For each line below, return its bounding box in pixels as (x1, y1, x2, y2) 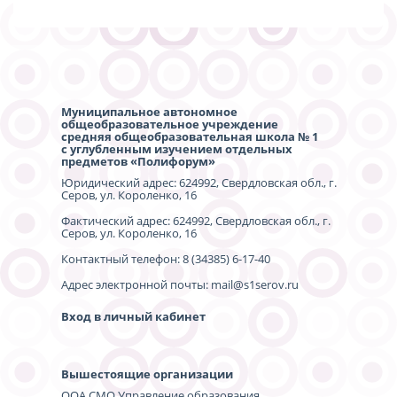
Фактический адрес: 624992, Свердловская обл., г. (61, 212, 331, 229)
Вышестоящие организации (61, 365, 233, 382)
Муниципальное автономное (61, 103, 237, 120)
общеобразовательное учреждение (61, 115, 278, 132)
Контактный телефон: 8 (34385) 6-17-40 (61, 250, 270, 267)
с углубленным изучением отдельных (61, 140, 292, 157)
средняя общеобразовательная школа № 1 (61, 128, 318, 144)
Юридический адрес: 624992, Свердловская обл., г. (61, 174, 337, 191)
